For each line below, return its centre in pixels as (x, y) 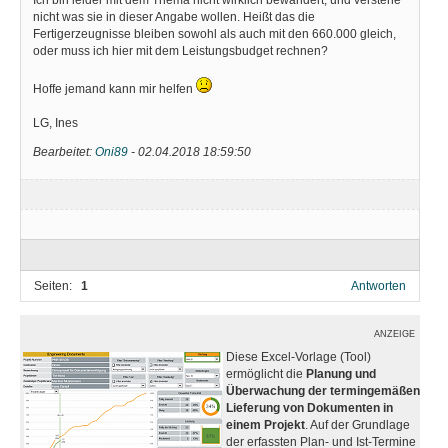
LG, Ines (55, 122)
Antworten (378, 285)
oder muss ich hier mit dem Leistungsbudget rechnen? (180, 50)
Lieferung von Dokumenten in (309, 407)
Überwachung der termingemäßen (323, 390)
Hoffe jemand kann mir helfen (114, 88)
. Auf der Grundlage (357, 424)
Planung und (341, 373)
